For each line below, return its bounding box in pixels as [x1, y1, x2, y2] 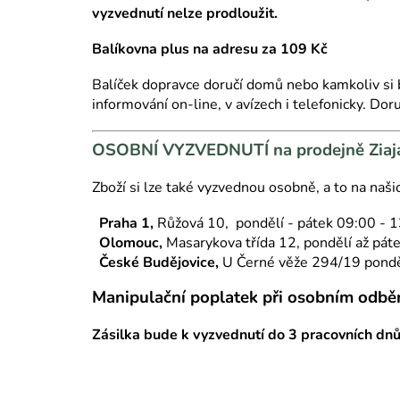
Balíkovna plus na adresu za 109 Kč [92, 38, 328, 59]
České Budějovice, [99, 252, 219, 272]
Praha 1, [99, 212, 157, 233]
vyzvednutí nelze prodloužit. [92, 3, 278, 23]
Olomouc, [99, 232, 166, 253]
